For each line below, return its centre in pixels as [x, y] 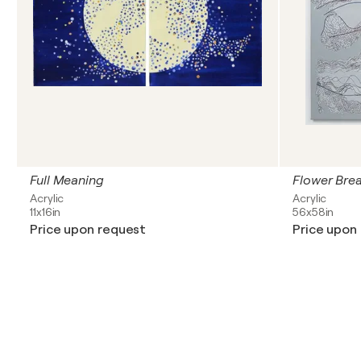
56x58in [313, 212]
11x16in [46, 212]
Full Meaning [67, 180]
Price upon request [88, 230]
